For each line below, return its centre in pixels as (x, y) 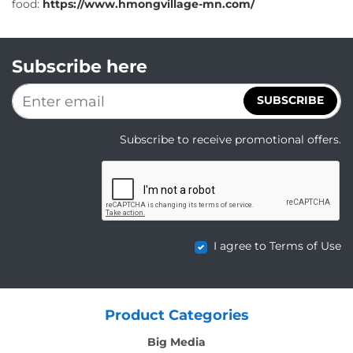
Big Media (176, 342)
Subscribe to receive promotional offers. (230, 139)
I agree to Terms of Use (277, 246)
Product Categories (176, 315)
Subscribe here (80, 67)
